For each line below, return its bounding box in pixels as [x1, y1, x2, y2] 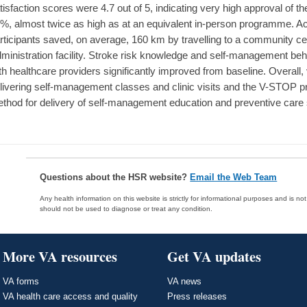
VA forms [3, 276, 39, 287]
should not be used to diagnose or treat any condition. [40, 205, 213, 213]
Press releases [167, 291, 227, 302]
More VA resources [3, 246, 117, 267]
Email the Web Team [190, 172, 278, 183]
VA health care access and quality [3, 291, 138, 302]
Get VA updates [167, 246, 261, 267]
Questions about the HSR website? [40, 172, 191, 183]
